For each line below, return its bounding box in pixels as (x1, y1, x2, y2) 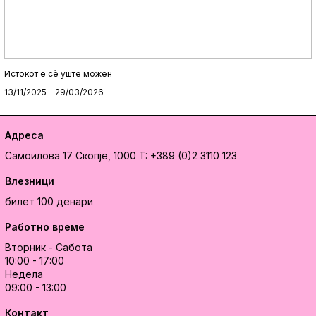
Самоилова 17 (4, 150, 73, 162)
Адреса (4, 129, 44, 142)
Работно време (4, 221, 85, 233)
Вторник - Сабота (4, 241, 92, 254)
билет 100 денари (4, 195, 93, 208)
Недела (4, 268, 43, 281)
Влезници (4, 175, 54, 188)
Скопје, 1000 (75, 150, 136, 162)
